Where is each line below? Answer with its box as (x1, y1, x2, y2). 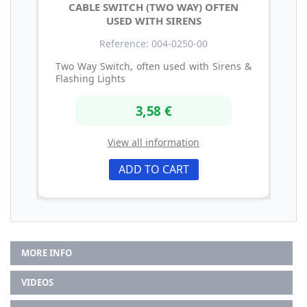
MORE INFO (21, 247, 72, 260)
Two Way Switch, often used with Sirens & (56, 59, 251, 73)
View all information (108, 136, 199, 149)
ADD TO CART (118, 162, 189, 177)
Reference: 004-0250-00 (99, 36, 208, 50)
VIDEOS (21, 276, 53, 289)
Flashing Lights (56, 71, 125, 85)
